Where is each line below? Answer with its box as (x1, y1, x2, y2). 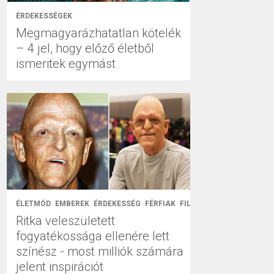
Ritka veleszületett (16, 213, 115, 228)
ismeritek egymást (16, 56, 116, 71)
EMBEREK (55, 199, 89, 208)
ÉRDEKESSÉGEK (16, 12, 72, 20)
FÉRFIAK (145, 199, 176, 208)
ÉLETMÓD (16, 199, 51, 208)
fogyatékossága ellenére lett (16, 228, 169, 243)
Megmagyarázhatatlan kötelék (16, 26, 181, 40)
